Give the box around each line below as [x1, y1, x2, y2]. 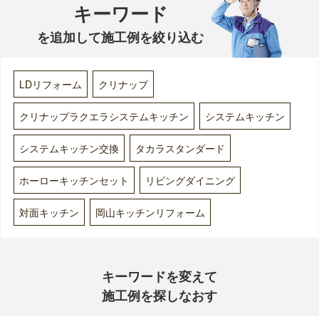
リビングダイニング [145, 172, 235, 187]
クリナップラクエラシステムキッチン [19, 108, 189, 123]
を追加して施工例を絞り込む [37, 31, 204, 46]
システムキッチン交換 [19, 140, 119, 155]
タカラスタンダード [135, 140, 225, 155]
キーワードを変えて [102, 270, 217, 285]
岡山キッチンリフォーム [95, 204, 205, 219]
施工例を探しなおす [102, 289, 217, 304]
